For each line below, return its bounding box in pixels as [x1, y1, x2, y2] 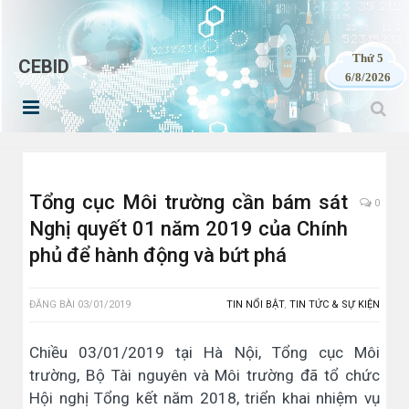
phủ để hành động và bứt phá [29, 244, 287, 267]
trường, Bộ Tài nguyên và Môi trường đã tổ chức [29, 366, 380, 384]
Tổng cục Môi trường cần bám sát [29, 191, 348, 214]
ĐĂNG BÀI [29, 299, 78, 310]
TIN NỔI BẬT [226, 299, 284, 310]
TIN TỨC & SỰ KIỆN [289, 299, 380, 310]
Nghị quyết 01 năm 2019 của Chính [29, 217, 348, 240]
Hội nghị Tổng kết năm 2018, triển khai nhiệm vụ [29, 389, 380, 407]
